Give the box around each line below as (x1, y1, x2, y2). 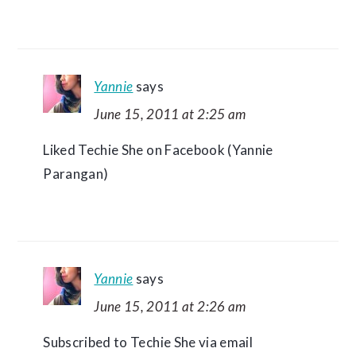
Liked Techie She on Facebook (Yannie (43, 141, 273, 158)
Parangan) (43, 165, 109, 182)
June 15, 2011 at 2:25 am (94, 106, 246, 122)
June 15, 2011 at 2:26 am (94, 298, 246, 315)
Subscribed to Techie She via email (43, 334, 253, 350)
